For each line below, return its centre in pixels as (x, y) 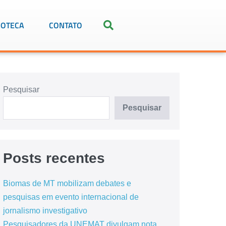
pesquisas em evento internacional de (71, 197)
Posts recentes (54, 158)
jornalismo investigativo (45, 211)
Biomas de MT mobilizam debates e (67, 183)
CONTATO (65, 25)
